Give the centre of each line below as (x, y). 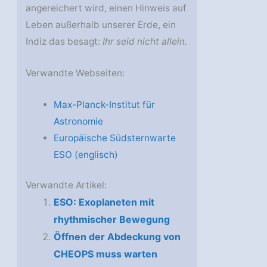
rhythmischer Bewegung (111, 219)
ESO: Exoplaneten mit (104, 202)
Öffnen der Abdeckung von (117, 236)
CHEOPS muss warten (105, 254)
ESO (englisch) (86, 154)
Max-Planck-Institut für (104, 104)
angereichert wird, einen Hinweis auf (106, 8)
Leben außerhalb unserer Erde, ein (101, 25)
